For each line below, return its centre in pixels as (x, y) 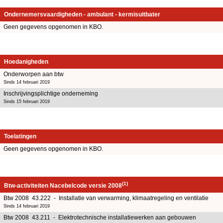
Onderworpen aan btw (34, 74)
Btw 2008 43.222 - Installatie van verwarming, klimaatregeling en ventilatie (106, 198)
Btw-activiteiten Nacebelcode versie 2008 (63, 185)
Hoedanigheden (26, 61)
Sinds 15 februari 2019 (27, 101)
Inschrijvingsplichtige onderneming (51, 93)
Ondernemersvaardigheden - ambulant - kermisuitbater (82, 14)
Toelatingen (20, 136)
